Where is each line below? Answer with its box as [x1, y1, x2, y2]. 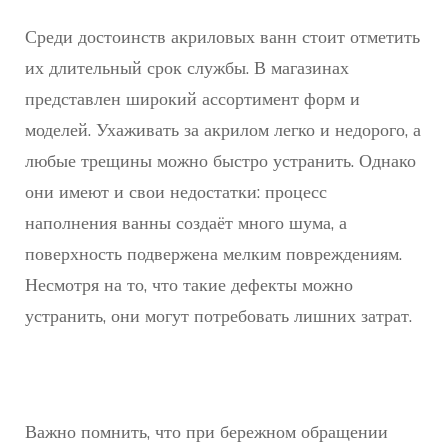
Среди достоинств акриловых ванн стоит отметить [25, 25, 420, 49]
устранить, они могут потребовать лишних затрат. [25, 304, 412, 328]
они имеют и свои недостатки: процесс [25, 180, 327, 204]
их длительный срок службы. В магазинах [25, 56, 349, 80]
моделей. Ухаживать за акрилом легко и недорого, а [25, 118, 421, 142]
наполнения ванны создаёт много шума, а [25, 211, 347, 235]
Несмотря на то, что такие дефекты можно [25, 273, 353, 297]
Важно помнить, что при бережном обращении [25, 420, 388, 444]
